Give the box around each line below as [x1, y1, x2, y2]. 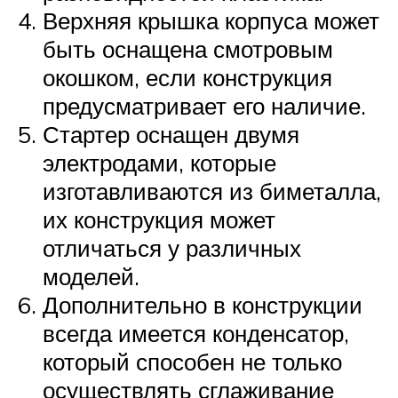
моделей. [43, 261, 139, 291]
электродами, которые [43, 147, 276, 177]
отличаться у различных [43, 233, 301, 262]
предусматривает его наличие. [43, 91, 366, 120]
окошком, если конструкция [43, 62, 332, 92]
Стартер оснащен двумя [43, 119, 299, 148]
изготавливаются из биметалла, [43, 176, 381, 205]
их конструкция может [43, 204, 275, 234]
